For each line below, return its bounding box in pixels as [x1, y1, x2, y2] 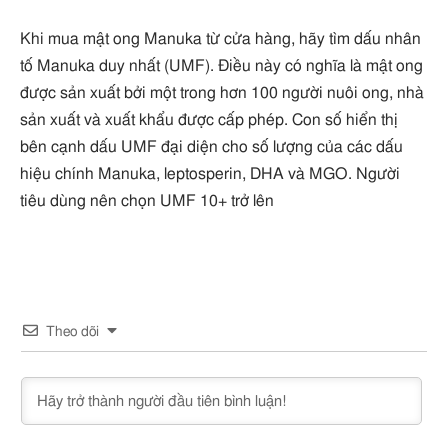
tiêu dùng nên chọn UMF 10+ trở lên [20, 193, 274, 210]
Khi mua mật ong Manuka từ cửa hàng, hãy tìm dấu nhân [20, 31, 421, 48]
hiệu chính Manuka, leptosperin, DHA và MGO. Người [20, 166, 400, 183]
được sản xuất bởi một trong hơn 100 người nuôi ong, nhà [20, 85, 424, 102]
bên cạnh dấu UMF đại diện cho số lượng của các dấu [20, 139, 403, 156]
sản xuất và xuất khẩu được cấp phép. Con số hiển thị [20, 112, 398, 129]
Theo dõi [46, 324, 99, 339]
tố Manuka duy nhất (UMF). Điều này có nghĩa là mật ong [20, 58, 423, 75]
